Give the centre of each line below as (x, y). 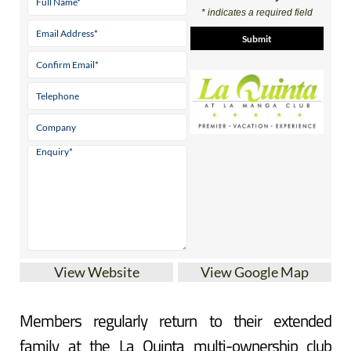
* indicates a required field (257, 13)
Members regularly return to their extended (175, 321)
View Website (96, 272)
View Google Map (255, 272)
